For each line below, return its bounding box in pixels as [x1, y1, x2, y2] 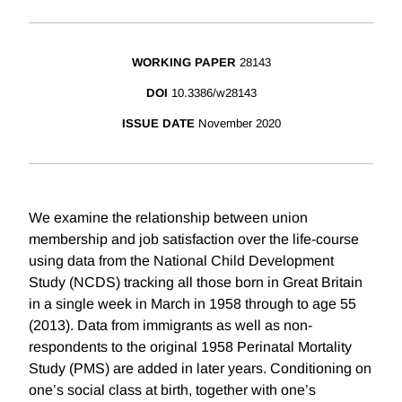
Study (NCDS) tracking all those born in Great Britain [29, 275, 363, 291]
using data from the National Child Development [29, 253, 334, 269]
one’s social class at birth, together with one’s [29, 382, 316, 398]
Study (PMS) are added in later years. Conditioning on [29, 361, 371, 377]
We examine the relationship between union [29, 210, 308, 226]
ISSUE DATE [121, 117, 195, 131]
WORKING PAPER [131, 56, 236, 70]
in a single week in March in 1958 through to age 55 [29, 296, 356, 312]
